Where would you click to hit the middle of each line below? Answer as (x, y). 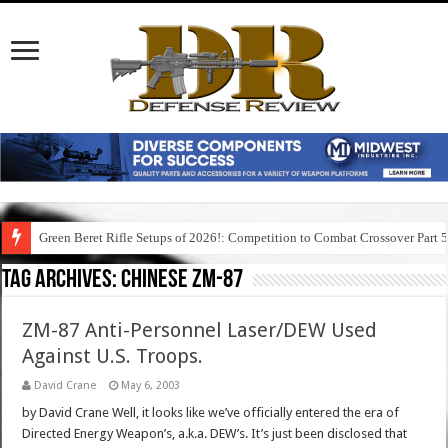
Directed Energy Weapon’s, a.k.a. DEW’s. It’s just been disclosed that (215, 434)
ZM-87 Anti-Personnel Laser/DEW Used (200, 330)
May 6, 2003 (151, 386)
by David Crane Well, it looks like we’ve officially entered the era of (211, 413)
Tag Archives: (62, 281)
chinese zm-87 (182, 281)
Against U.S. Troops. (113, 356)
